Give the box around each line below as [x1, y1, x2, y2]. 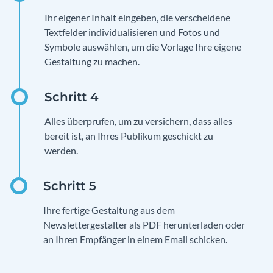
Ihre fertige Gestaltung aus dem [43, 204, 175, 216]
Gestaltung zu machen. [44, 55, 140, 68]
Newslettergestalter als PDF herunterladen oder [43, 219, 245, 231]
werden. [44, 144, 78, 157]
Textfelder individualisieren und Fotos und [44, 26, 220, 38]
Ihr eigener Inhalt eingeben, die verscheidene [44, 12, 230, 24]
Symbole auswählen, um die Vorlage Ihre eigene [44, 41, 241, 53]
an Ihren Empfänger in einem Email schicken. [43, 233, 227, 246]
